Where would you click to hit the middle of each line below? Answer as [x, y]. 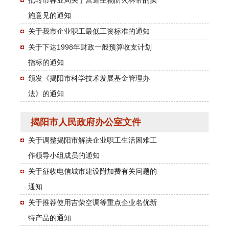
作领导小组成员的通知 [64, 155]
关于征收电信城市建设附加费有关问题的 [93, 171]
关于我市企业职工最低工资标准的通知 [89, 31]
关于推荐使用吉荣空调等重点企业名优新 [93, 202]
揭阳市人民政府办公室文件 [86, 122]
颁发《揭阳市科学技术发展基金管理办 [89, 78]
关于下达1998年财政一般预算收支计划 [90, 47]
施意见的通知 [50, 15]
